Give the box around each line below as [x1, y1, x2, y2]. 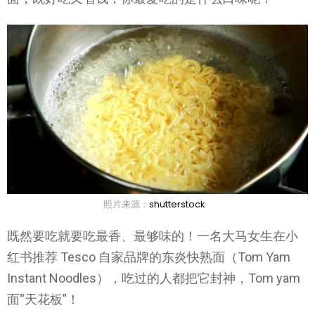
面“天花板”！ [7, 292, 79, 307]
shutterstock [148, 197, 205, 211]
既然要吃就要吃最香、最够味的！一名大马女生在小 [7, 229, 298, 244]
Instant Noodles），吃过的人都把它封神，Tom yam [7, 271, 300, 286]
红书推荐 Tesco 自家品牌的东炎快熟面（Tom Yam [7, 250, 290, 265]
